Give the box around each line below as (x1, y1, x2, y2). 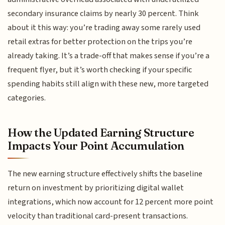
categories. (8, 91, 46, 104)
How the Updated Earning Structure (8, 126, 194, 140)
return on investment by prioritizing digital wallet (8, 182, 184, 194)
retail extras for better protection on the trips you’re (8, 35, 193, 48)
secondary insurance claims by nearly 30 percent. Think (8, 7, 199, 20)
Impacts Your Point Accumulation (8, 139, 184, 153)
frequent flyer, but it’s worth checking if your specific (8, 63, 192, 76)
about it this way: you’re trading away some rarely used (8, 21, 201, 34)
